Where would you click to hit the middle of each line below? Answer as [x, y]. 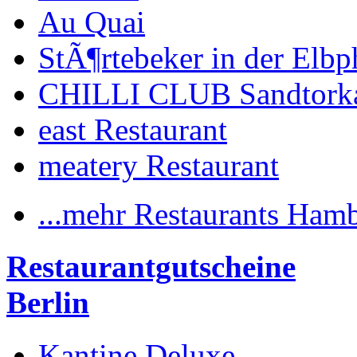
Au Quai [92, 22]
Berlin [48, 303]
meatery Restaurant [159, 165]
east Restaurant [133, 129]
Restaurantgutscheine [151, 267]
